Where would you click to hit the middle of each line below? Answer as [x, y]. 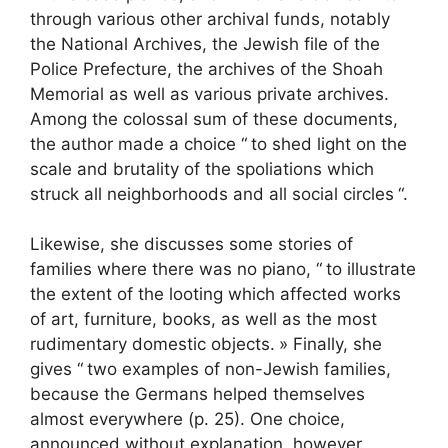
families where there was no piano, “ [176, 269]
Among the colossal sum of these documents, [214, 118]
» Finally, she [330, 344]
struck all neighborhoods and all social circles [212, 193]
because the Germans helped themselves [197, 394]
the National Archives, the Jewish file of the [205, 43]
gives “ [56, 369]
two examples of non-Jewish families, [239, 369]
